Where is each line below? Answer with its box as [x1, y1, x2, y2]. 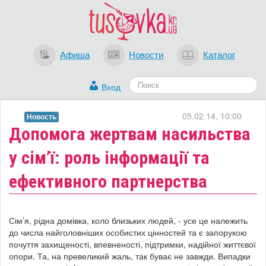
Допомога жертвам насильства [9, 123, 251, 145]
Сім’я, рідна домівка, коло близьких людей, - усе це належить [9, 214, 248, 227]
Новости [129, 47, 164, 61]
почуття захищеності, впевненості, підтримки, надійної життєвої [9, 238, 256, 251]
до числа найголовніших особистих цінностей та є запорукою [9, 226, 247, 239]
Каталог [202, 47, 235, 61]
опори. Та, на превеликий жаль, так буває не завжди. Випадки [9, 250, 251, 262]
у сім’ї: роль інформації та [9, 147, 210, 169]
